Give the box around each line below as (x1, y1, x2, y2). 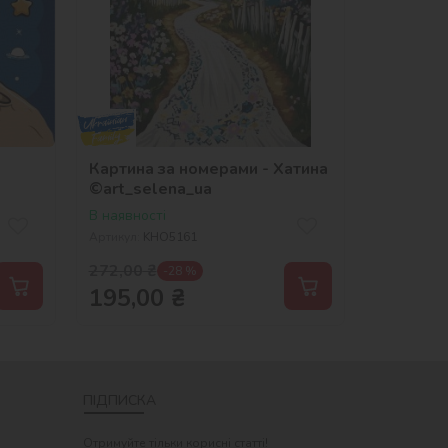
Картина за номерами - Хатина (88, 157, 328, 180)
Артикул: (88, 228, 140, 245)
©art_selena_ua (88, 177, 212, 200)
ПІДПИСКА (83, 390, 156, 410)
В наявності (88, 205, 166, 225)
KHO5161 (142, 228, 197, 245)
